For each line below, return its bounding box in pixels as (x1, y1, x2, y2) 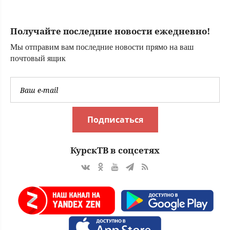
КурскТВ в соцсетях (70, 144, 160, 157)
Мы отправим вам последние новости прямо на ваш (10, 43, 194, 52)
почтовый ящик (10, 54, 66, 63)
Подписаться (87, 114, 143, 126)
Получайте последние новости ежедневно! (10, 25, 210, 37)
